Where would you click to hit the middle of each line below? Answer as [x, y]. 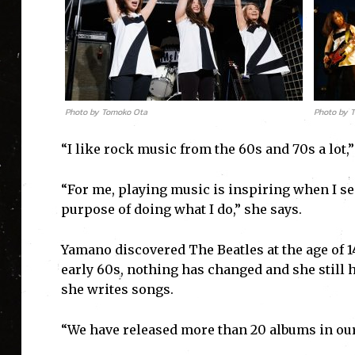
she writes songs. [117, 290]
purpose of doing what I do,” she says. [181, 210]
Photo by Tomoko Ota [106, 112]
